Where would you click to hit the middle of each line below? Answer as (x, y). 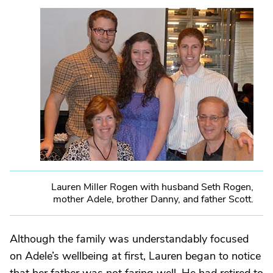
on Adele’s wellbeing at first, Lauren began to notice (135, 256)
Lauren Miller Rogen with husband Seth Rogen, (152, 187)
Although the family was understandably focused (129, 239)
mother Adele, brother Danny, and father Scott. (153, 199)
